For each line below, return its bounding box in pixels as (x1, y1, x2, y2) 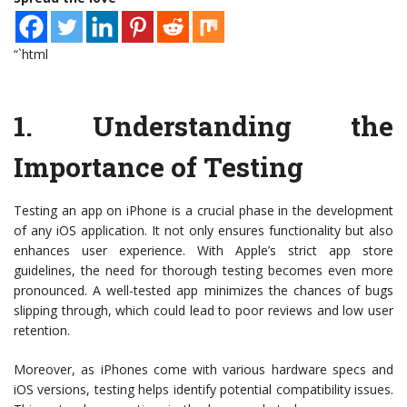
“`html (14, 45, 48, 64)
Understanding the (92, 108, 393, 144)
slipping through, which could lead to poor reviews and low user (14, 302, 393, 320)
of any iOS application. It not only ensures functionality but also (14, 222, 393, 240)
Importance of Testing (14, 149, 303, 185)
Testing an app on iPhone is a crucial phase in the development (14, 202, 393, 220)
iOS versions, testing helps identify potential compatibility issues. (14, 381, 393, 399)
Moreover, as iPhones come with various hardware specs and (14, 361, 393, 379)
